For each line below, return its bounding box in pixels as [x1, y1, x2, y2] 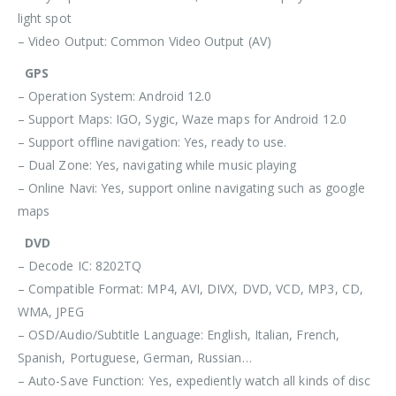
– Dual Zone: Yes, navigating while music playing [18, 156, 297, 173]
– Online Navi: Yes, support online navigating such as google [18, 179, 366, 196]
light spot [18, 9, 72, 27]
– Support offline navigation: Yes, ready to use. [18, 133, 287, 150]
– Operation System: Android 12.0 [18, 87, 212, 104]
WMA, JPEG [18, 302, 84, 320]
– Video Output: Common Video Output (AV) [18, 32, 271, 49]
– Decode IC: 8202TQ [18, 256, 142, 274]
